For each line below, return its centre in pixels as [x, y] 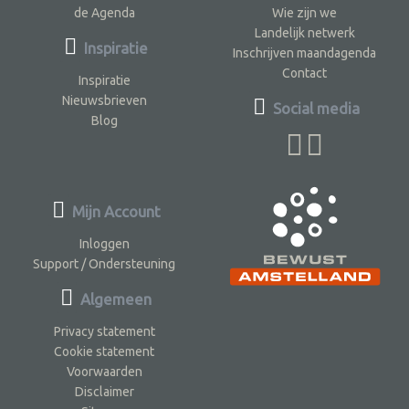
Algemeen [115, 299]
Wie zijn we [305, 12]
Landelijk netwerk [304, 32]
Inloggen [104, 243]
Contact [305, 73]
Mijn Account [114, 211]
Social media [315, 108]
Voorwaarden [104, 371]
